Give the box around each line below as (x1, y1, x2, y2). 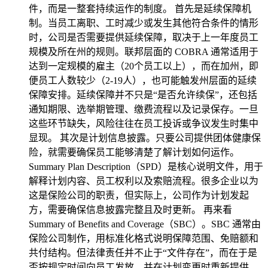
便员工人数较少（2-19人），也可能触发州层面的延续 (29, 75, 257, 86)
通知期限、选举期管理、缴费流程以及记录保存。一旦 (29, 104, 258, 114)
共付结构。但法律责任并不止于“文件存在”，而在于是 (29, 248, 257, 258)
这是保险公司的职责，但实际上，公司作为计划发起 (29, 190, 249, 200)
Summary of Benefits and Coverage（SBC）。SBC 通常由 (29, 219, 261, 229)
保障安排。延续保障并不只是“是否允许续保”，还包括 (29, 90, 257, 100)
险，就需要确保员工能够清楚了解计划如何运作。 (29, 147, 239, 157)
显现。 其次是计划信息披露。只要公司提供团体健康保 (29, 133, 261, 143)
